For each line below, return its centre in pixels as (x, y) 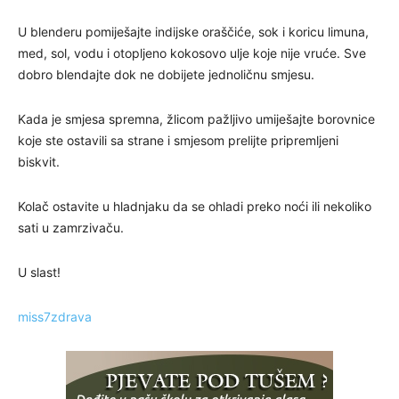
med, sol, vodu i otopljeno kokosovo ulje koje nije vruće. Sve (192, 53)
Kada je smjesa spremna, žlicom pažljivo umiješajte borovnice (196, 119)
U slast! (39, 273)
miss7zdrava (55, 317)
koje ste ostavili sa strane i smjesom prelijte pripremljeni (178, 141)
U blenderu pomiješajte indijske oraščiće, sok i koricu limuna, (193, 32)
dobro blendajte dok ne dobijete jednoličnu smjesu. (166, 75)
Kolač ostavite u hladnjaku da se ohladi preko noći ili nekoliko (195, 207)
